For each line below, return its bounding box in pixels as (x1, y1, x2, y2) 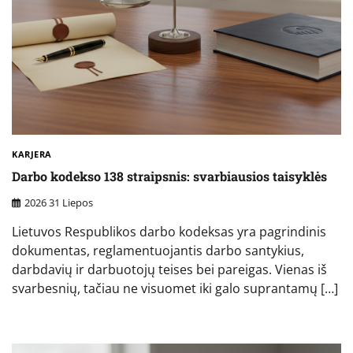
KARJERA (12, 147, 52, 160)
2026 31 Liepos (24, 195, 93, 210)
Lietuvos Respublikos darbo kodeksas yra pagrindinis (12, 222, 326, 240)
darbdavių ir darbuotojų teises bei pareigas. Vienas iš (12, 260, 327, 278)
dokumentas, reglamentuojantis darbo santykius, (12, 241, 304, 259)
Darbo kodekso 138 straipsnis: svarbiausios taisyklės (12, 168, 327, 185)
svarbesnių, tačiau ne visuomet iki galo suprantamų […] (12, 279, 338, 297)
